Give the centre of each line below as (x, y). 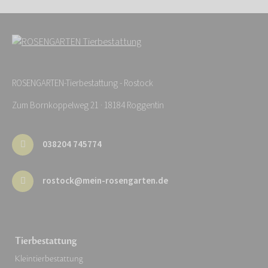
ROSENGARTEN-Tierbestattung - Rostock (83, 83)
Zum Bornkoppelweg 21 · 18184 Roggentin (88, 105)
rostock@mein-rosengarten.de (105, 181)
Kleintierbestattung (49, 258)
